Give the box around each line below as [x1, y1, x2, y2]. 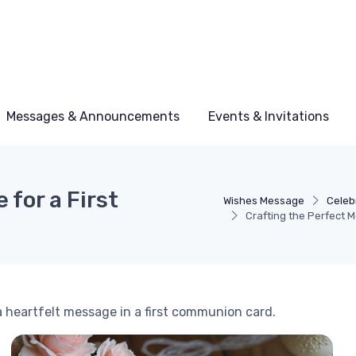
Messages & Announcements [6, 109, 180, 124]
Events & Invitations [208, 109, 329, 124]
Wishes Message [223, 195, 305, 207]
